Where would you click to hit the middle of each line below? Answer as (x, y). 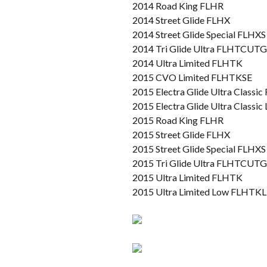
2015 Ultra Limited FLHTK (187, 177)
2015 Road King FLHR (178, 120)
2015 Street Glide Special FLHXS (199, 148)
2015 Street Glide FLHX (181, 134)
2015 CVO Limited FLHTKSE (192, 77)
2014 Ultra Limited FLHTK (187, 63)
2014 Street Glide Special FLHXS (199, 34)
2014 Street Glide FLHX (181, 20)
